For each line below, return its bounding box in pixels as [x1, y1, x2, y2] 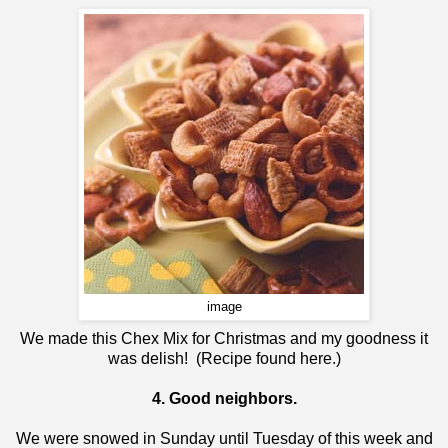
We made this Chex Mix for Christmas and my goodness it [20, 329, 428, 347]
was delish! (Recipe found [107, 349, 300, 367]
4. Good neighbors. [151, 389, 297, 407]
